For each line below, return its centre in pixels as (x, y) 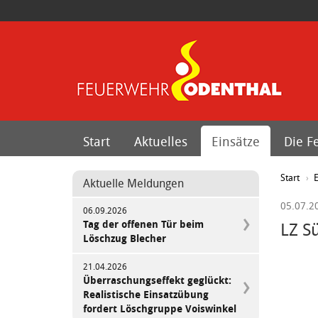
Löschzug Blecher (125, 238)
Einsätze (236, 141)
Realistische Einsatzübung (146, 294)
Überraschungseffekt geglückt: (157, 280)
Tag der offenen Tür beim (143, 224)
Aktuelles (161, 141)
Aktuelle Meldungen (133, 183)
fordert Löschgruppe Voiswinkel (160, 308)
